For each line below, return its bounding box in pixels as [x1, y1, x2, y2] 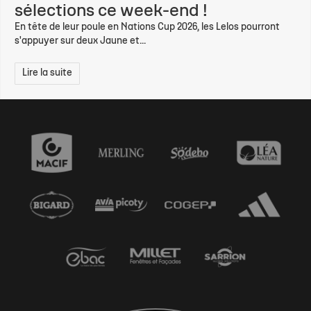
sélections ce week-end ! [15, 3, 208, 19]
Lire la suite [22, 68, 72, 78]
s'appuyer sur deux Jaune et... [15, 36, 146, 46]
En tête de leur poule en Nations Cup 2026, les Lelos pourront [15, 22, 280, 32]
